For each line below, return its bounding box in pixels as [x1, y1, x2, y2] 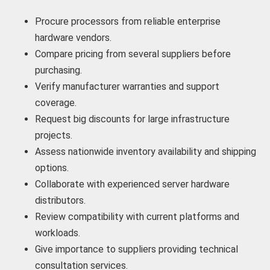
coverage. [34, 96, 77, 108]
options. [34, 162, 69, 174]
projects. [34, 129, 72, 141]
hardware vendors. [34, 31, 111, 43]
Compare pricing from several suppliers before [34, 48, 231, 60]
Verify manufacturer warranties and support [34, 80, 219, 92]
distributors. [34, 194, 86, 206]
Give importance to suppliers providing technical [34, 243, 238, 255]
